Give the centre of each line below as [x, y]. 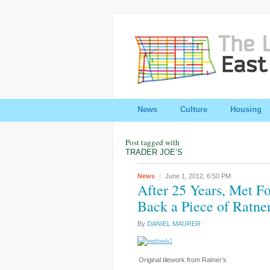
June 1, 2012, [186, 176]
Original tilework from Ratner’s [183, 260]
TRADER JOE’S [154, 152]
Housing [246, 109]
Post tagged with [152, 142]
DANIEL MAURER [174, 224]
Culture [194, 109]
